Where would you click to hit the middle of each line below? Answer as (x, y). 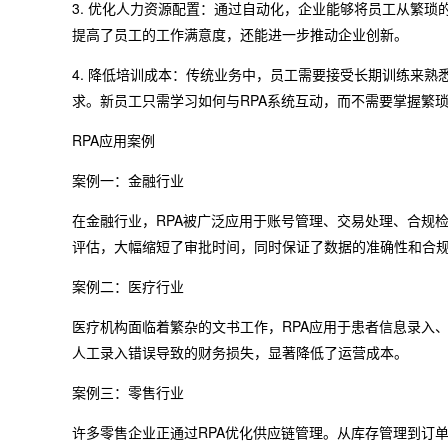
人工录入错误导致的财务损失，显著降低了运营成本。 (240, 352)
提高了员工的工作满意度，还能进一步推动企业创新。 (240, 34)
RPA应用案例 (113, 140)
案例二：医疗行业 (128, 286)
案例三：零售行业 (128, 392)
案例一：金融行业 (128, 180)
